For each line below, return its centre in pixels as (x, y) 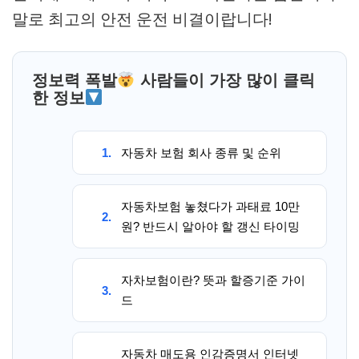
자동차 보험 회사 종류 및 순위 (201, 153)
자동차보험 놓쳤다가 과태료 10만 (210, 206)
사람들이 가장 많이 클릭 (225, 80)
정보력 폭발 (75, 80)
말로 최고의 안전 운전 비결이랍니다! (142, 19)
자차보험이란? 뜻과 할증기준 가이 (213, 280)
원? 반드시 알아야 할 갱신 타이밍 (210, 226)
